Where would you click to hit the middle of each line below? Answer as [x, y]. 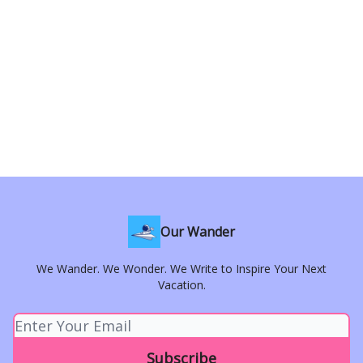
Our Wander [198, 232]
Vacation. [181, 285]
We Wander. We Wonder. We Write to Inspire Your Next [181, 269]
